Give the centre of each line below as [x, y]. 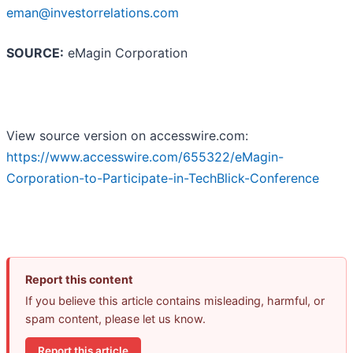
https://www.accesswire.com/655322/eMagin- [145, 157]
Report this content [79, 280]
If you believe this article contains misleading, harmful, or [175, 301]
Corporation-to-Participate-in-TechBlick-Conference [163, 178]
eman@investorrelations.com [93, 13]
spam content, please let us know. [115, 319]
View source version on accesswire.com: [127, 136]
